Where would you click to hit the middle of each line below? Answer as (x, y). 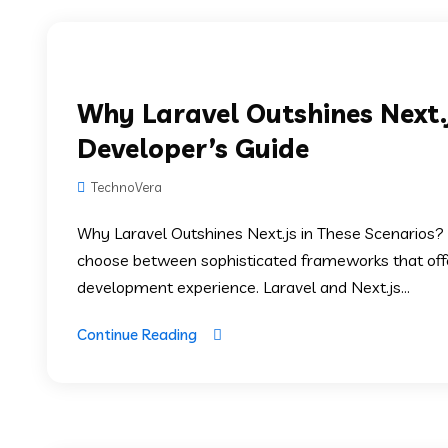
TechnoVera (125, 187)
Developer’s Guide (193, 148)
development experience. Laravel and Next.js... (243, 287)
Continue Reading (137, 334)
